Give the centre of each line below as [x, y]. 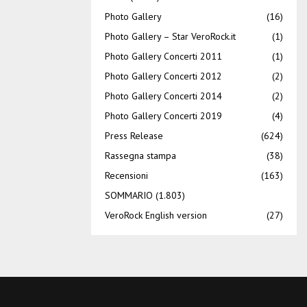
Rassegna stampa [140, 155]
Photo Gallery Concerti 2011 [163, 56]
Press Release [134, 135]
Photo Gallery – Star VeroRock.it [170, 36]
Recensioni [126, 175]
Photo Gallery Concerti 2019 [163, 115]
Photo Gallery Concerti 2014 [163, 96]
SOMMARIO [129, 195]
